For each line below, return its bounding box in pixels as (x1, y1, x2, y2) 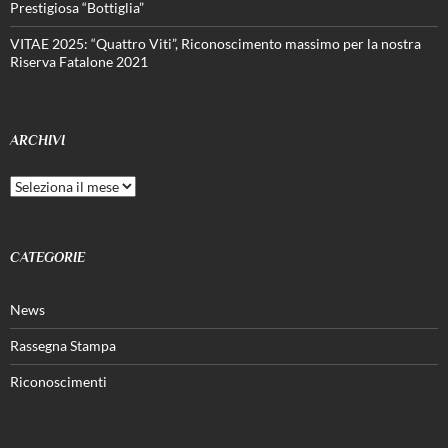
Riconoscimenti (10, 372, 107, 390)
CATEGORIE (10, 248, 85, 265)
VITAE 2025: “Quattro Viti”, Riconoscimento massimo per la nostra (10, 34, 421, 52)
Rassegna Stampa (10, 336, 116, 354)
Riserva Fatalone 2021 (10, 52, 148, 70)
